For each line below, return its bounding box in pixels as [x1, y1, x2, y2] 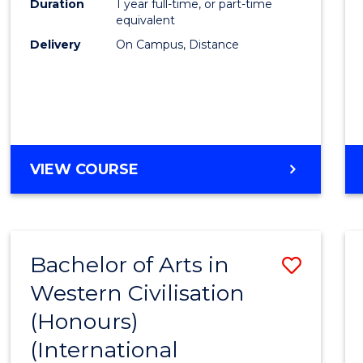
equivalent [116, 12, 176, 28]
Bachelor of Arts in [30, 250, 230, 278]
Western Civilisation [30, 279, 246, 306]
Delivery [30, 36, 81, 52]
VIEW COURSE [30, 160, 139, 178]
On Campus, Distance [116, 36, 240, 52]
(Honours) [30, 307, 139, 335]
